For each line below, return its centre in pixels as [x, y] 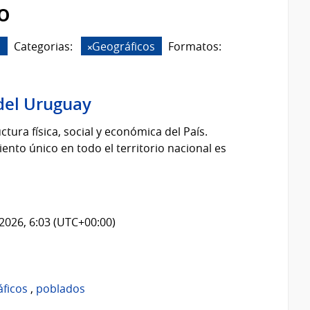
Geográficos [124, 46]
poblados [61, 289]
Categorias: [43, 46]
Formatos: [195, 46]
